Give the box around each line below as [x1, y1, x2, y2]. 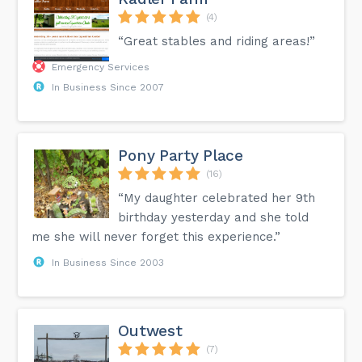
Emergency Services [52, 61, 150, 73]
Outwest [118, 321, 183, 340]
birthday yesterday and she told [118, 209, 309, 225]
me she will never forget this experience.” [32, 229, 281, 244]
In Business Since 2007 [52, 81, 165, 93]
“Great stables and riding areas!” [118, 33, 316, 48]
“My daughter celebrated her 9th [118, 190, 316, 205]
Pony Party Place [118, 145, 243, 165]
